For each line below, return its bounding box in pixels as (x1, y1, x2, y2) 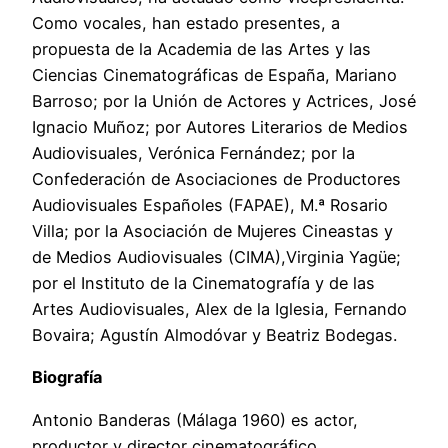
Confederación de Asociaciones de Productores (32, 169, 401, 190)
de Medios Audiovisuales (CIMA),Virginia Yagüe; (32, 247, 401, 268)
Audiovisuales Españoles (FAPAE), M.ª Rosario (32, 195, 388, 216)
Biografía (32, 367, 102, 388)
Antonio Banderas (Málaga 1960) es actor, (32, 409, 358, 430)
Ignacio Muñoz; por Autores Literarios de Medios (32, 117, 408, 138)
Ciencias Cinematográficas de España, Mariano (32, 65, 397, 86)
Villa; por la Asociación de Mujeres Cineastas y (32, 221, 393, 242)
